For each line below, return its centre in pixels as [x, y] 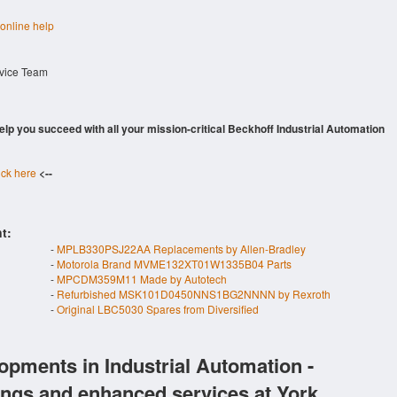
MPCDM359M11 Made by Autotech [142, 279]
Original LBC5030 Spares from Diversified [158, 309]
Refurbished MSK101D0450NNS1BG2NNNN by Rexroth [194, 294]
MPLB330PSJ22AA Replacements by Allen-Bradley [181, 249]
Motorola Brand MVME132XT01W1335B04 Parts [174, 264]
